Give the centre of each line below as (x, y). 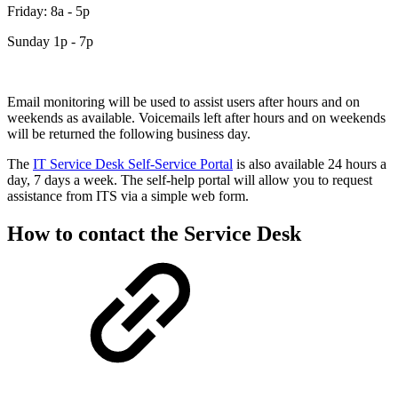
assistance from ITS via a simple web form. (128, 196)
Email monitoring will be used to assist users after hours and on (183, 102)
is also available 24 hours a (310, 164)
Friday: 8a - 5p (48, 12)
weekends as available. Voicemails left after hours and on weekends (196, 118)
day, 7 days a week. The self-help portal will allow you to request (190, 180)
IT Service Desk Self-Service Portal (133, 164)
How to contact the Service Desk (154, 234)
